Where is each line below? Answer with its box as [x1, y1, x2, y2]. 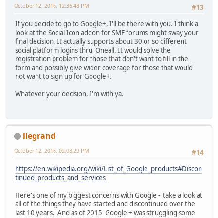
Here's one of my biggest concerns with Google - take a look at [15, 191, 202, 200]
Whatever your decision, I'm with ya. [15, 90, 124, 99]
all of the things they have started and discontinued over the [15, 200, 195, 209]
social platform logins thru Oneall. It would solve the [15, 46, 171, 55]
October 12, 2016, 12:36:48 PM [14, 2, 89, 10]
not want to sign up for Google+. [15, 72, 112, 81]
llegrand [23, 130, 55, 141]
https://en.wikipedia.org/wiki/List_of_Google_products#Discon [15, 164, 202, 174]
